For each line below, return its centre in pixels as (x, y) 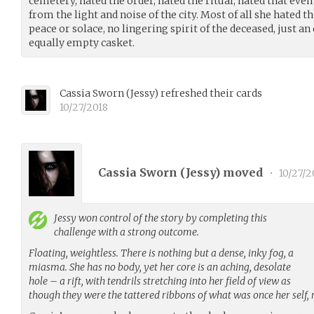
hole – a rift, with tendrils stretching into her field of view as (160, 281)
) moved (240, 173)
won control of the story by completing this (172, 218)
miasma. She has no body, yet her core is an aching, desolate (160, 267)
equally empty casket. (82, 42)
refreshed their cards (210, 93)
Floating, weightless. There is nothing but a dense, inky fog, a (161, 253)
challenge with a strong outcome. (127, 232)
